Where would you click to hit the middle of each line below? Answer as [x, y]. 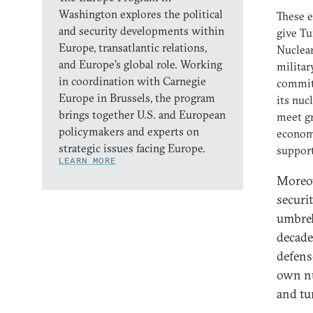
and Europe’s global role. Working [140, 64]
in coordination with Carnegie [132, 81]
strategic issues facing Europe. [132, 148]
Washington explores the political [141, 14]
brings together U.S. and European [142, 115]
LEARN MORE [87, 160]
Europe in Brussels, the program [137, 98]
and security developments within [141, 31]
